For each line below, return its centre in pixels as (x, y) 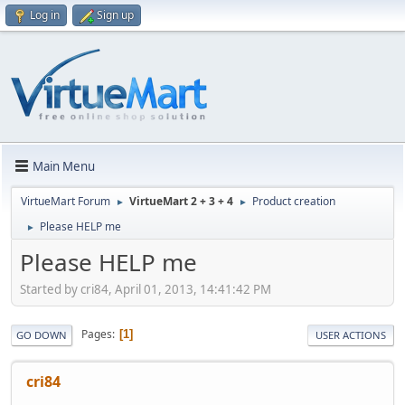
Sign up (115, 15)
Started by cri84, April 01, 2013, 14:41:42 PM (146, 289)
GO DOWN (42, 334)
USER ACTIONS (351, 334)
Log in (45, 15)
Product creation (294, 201)
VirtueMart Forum (66, 201)
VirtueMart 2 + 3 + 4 (181, 201)
